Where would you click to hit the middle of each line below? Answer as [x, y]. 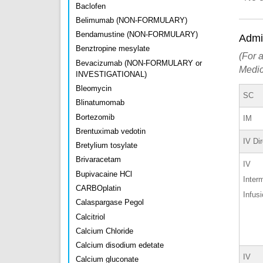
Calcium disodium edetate [120, 245]
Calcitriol [90, 217]
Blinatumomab [100, 103]
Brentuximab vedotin [111, 131]
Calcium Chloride [104, 231]
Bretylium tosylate [107, 146]
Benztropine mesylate [113, 49]
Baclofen [91, 6]
